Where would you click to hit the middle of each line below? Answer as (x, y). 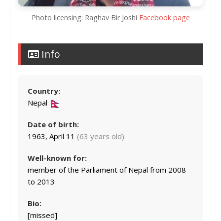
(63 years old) (101, 136)
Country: (44, 91)
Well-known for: (57, 158)
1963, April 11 (52, 136)
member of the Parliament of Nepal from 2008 (107, 170)
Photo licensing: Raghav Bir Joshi (85, 18)
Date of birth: (53, 125)
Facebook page (164, 18)
